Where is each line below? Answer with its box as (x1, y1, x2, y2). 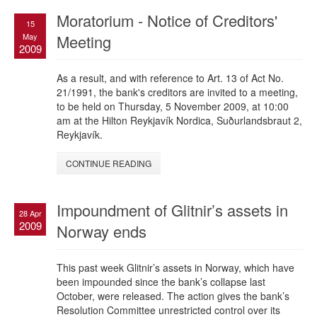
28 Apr (18, 207, 42, 219)
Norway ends (57, 220, 146, 243)
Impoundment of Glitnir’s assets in (57, 199, 288, 221)
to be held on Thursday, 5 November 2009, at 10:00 (57, 99, 289, 114)
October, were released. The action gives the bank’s (57, 289, 289, 304)
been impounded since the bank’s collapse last (57, 275, 265, 289)
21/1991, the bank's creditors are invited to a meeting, (57, 85, 298, 100)
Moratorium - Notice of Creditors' (57, 9, 277, 32)
